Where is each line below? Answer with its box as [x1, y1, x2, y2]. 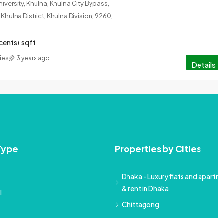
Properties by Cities [115, 143, 201, 155]
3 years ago [17, 54, 50, 62]
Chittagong [122, 200, 159, 209]
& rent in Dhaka [122, 184, 169, 193]
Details [191, 60, 216, 70]
